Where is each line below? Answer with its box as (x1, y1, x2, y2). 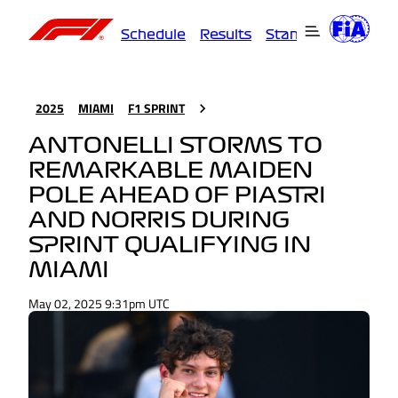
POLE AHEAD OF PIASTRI (28, 185, 326, 207)
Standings (266, 28, 337, 41)
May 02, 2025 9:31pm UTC (28, 294, 170, 314)
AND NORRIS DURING (28, 210, 290, 232)
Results (200, 28, 251, 41)
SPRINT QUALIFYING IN (28, 235, 311, 257)
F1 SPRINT (128, 99, 185, 117)
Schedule (121, 28, 186, 41)
